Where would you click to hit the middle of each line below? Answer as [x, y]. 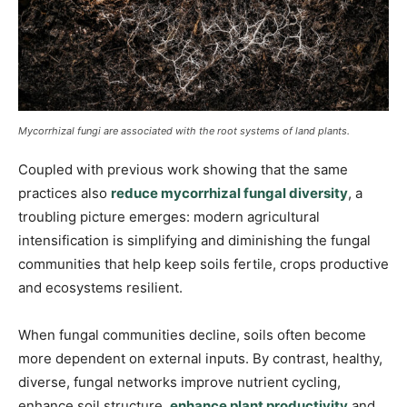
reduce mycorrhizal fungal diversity [229, 193]
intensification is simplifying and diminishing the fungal [194, 240]
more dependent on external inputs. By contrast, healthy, [200, 358]
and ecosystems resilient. [100, 287]
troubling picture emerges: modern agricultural [169, 216]
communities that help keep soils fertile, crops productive [203, 263]
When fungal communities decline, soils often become [192, 334]
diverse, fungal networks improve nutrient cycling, [179, 382]
